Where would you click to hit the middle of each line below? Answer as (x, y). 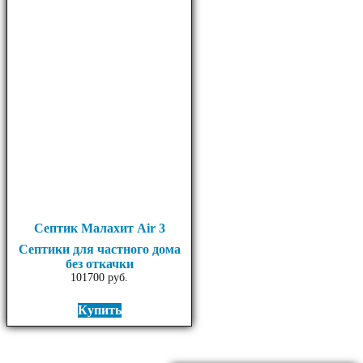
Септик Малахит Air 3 (99, 228)
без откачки (99, 264)
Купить (99, 310)
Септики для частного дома (99, 250)
